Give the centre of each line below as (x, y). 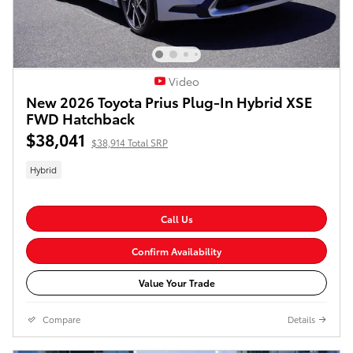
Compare (61, 320)
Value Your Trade (176, 283)
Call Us (176, 219)
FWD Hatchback (80, 117)
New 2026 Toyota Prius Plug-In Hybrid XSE (169, 101)
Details (301, 320)
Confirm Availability (176, 251)
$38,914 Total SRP (130, 142)
